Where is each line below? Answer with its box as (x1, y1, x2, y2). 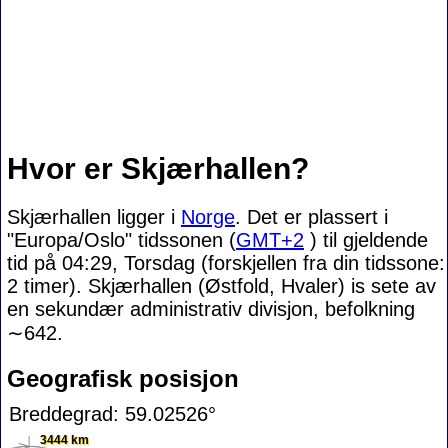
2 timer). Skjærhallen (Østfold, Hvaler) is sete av (7, 275, 436, 297)
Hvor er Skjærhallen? (7, 152, 309, 185)
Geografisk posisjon (7, 365, 239, 392)
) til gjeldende (304, 229, 428, 251)
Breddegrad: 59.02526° (9, 402, 216, 425)
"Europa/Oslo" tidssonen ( (7, 229, 236, 251)
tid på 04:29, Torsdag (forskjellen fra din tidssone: (7, 252, 445, 274)
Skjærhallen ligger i (7, 206, 181, 228)
